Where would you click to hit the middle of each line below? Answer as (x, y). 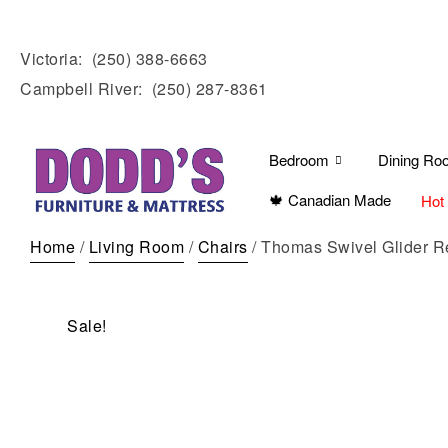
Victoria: (56, 58)
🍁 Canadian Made (329, 199)
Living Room (136, 246)
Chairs (222, 246)
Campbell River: (86, 88)
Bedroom (298, 159)
